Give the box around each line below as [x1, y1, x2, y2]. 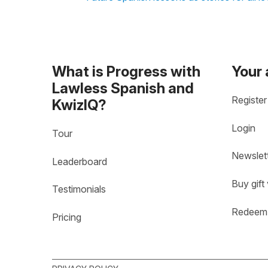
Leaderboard [52, 156, 107, 168]
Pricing [52, 211, 81, 224]
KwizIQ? [52, 96, 106, 114]
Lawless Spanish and [52, 79, 194, 97]
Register [232, 94, 267, 106]
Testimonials [52, 183, 106, 196]
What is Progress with [52, 62, 200, 80]
